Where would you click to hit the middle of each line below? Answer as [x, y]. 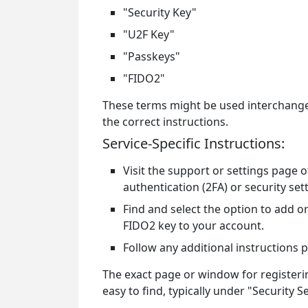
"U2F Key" [149, 34]
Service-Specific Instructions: [194, 143]
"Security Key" [160, 12]
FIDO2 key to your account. [194, 225]
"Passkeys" [152, 56]
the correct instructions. [165, 122]
